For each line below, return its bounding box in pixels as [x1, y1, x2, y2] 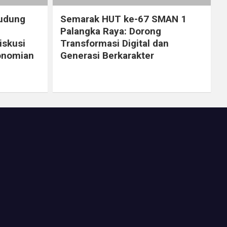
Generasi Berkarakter [60, 49, 154, 61]
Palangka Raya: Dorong [60, 25, 161, 37]
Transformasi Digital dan [60, 37, 169, 49]
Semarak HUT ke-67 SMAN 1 [60, 13, 186, 25]
